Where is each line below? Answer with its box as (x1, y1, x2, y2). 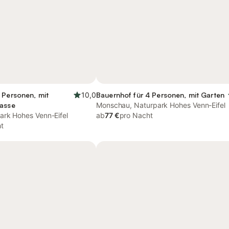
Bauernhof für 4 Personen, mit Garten (96, 90, 225, 99)
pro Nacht (119, 111, 153, 120)
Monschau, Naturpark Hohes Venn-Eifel (96, 101, 225, 109)
